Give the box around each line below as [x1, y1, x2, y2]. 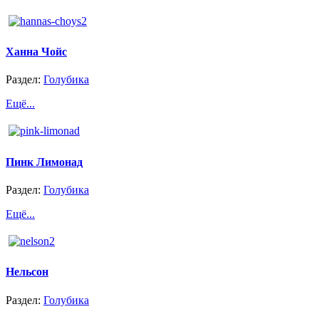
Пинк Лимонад [6, 155, 83, 168]
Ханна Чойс [6, 46, 67, 58]
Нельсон [6, 266, 48, 278]
